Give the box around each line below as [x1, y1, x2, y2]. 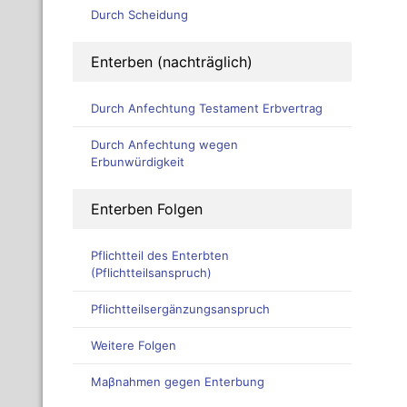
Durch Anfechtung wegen [91, 137, 238, 153]
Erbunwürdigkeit [91, 154, 184, 170]
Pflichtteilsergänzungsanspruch [91, 302, 270, 317]
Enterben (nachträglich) [91, 53, 253, 72]
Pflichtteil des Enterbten [91, 248, 229, 263]
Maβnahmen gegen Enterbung [91, 374, 264, 390]
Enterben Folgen [91, 200, 203, 219]
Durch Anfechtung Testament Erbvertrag [91, 101, 323, 116]
